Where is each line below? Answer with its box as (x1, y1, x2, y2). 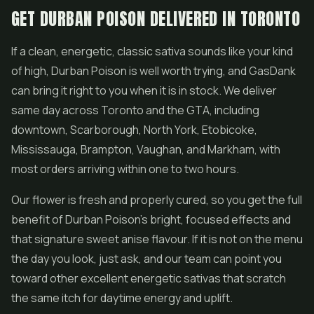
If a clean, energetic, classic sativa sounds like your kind (11, 43, 293, 59)
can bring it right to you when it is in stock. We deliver (11, 83, 277, 98)
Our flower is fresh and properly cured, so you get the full (11, 192, 302, 207)
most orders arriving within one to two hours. (11, 161, 239, 177)
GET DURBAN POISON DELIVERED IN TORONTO (11, 6, 301, 32)
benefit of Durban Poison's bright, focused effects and (11, 212, 291, 227)
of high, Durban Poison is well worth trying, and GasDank (11, 63, 296, 78)
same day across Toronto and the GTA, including (11, 102, 259, 118)
